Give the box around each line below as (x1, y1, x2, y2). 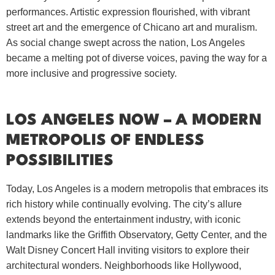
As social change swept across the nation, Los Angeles (6, 37, 245, 48)
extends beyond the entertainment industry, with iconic (6, 214, 241, 225)
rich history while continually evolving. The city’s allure (6, 198, 242, 209)
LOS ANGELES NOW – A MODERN (6, 112, 261, 128)
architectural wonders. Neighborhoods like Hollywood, (6, 260, 241, 271)
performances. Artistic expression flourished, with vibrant (6, 7, 250, 18)
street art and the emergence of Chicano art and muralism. (6, 22, 257, 33)
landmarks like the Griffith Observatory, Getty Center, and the (6, 229, 267, 240)
